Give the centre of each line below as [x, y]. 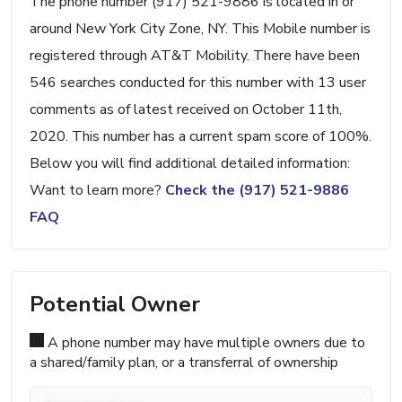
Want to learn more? [97, 191]
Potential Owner [115, 305]
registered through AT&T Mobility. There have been [195, 56]
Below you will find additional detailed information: [190, 164]
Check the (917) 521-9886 [257, 191]
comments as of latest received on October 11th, [186, 110]
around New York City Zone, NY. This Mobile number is [200, 29]
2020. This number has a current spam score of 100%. [201, 137]
